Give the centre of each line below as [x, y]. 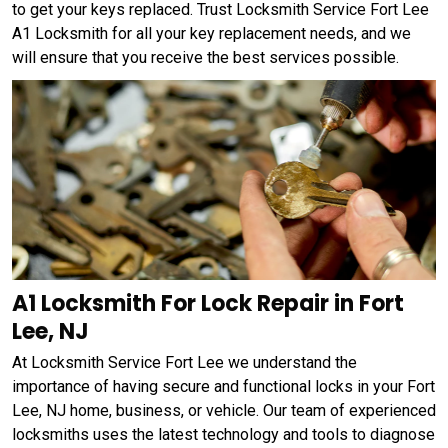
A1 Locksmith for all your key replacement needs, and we [211, 34]
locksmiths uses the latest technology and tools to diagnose [223, 434]
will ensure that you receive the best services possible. [205, 58]
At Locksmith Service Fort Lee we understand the [184, 362]
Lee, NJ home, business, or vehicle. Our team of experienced [224, 410]
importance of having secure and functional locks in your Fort [223, 386]
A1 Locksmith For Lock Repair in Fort [208, 303]
